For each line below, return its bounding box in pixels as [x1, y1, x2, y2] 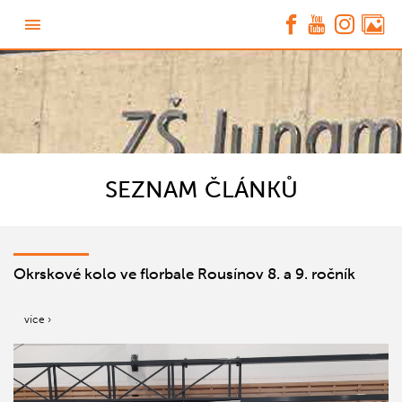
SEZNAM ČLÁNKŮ [104, 174, 298, 204]
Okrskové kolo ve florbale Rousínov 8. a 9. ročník [13, 265, 355, 283]
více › [24, 313, 51, 326]
